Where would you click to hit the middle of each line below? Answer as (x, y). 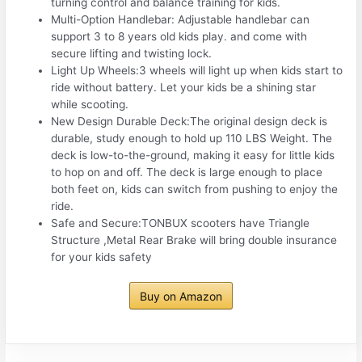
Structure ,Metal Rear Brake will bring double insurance (194, 240)
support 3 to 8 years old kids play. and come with (179, 36)
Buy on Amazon (181, 297)
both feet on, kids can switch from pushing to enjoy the (195, 189)
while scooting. (90, 104)
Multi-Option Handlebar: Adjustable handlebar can (181, 19)
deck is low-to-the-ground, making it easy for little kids (193, 155)
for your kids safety (102, 257)
